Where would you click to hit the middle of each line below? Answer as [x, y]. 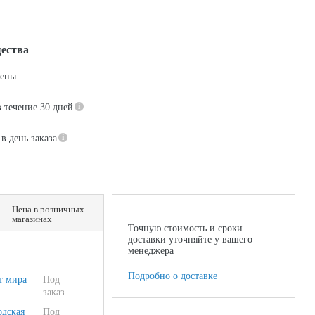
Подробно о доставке [172, 276]
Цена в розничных [49, 209]
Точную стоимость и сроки [185, 228]
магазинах [32, 219]
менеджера [150, 251]
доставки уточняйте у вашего [190, 239]
